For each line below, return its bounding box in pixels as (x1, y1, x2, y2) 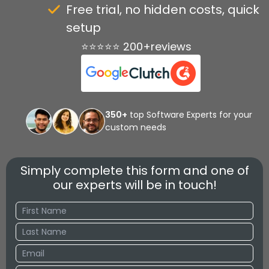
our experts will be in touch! (52, 177, 217, 194)
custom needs (105, 121, 166, 134)
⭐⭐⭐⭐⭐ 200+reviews (80, 39, 192, 55)
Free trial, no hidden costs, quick (66, 1, 259, 19)
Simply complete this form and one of (20, 162, 249, 180)
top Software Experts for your (127, 109, 252, 121)
